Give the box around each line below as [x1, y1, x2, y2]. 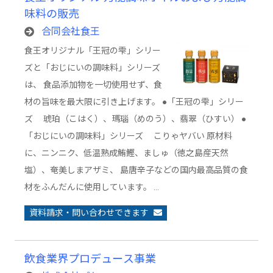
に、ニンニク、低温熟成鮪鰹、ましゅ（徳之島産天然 [24, 148, 229, 158]
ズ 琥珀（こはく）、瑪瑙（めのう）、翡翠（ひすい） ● [24, 114, 246, 124]
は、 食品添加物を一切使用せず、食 [24, 80, 162, 90]
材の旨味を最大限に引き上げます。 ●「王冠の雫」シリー [24, 97, 244, 107]
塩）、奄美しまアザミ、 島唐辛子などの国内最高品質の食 [24, 165, 248, 175]
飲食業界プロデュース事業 [24, 252, 156, 265]
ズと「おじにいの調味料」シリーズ [24, 63, 160, 73]
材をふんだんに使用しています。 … [24, 182, 159, 192]
